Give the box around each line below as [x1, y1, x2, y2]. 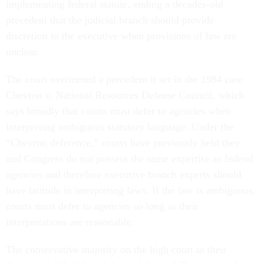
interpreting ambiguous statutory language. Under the [6, 121, 234, 133]
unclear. [6, 46, 42, 58]
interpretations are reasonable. [6, 216, 134, 228]
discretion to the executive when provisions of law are [6, 30, 237, 42]
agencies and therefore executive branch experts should [6, 168, 241, 181]
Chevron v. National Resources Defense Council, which [6, 89, 244, 102]
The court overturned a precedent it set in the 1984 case [6, 73, 243, 86]
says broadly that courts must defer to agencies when [6, 105, 231, 117]
